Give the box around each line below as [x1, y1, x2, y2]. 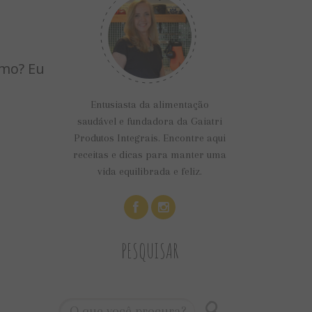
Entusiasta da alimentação [90, 98, 209, 111]
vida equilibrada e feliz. [97, 165, 202, 178]
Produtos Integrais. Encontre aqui [73, 132, 226, 144]
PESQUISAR [120, 237, 178, 263]
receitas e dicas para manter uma [72, 148, 226, 161]
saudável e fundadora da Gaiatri [77, 115, 222, 127]
